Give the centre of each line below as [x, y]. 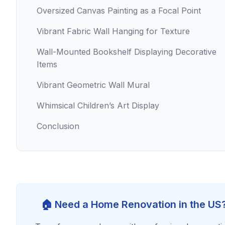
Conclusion [58, 126]
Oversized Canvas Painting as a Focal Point [119, 11]
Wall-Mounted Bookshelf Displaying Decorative [127, 52]
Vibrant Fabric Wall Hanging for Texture [113, 31]
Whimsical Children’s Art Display [98, 105]
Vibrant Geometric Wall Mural [93, 85]
